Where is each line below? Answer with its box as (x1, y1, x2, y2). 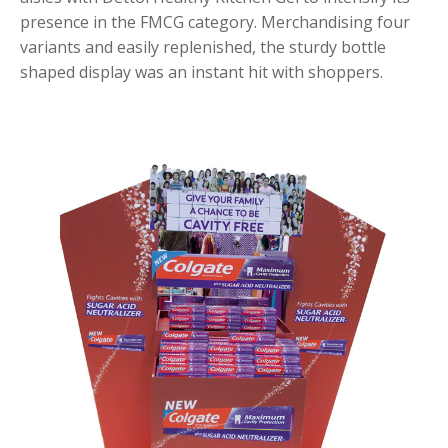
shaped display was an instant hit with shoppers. (20, 60, 383, 83)
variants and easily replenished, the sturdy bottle (20, 35, 386, 58)
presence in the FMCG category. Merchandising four (20, 10, 410, 33)
